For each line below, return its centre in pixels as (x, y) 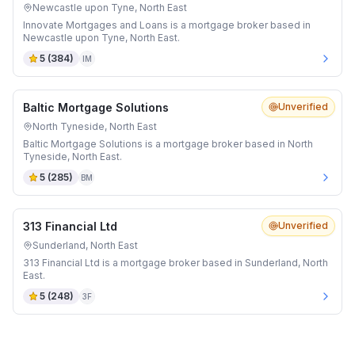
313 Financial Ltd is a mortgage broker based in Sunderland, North (176, 263)
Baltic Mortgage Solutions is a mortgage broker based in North (168, 144)
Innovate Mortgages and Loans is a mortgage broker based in (167, 25)
